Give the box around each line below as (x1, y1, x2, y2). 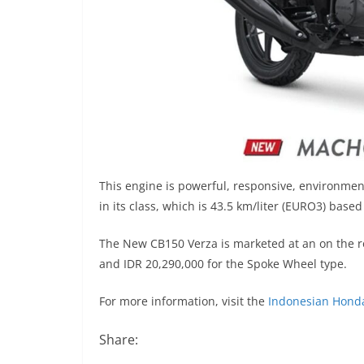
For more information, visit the (99, 293, 268, 310)
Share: (99, 331, 138, 349)
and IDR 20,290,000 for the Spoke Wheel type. (99, 256, 347, 272)
